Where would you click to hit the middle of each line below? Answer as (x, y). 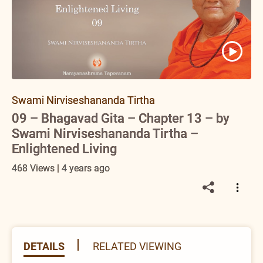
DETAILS (44, 246)
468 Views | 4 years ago (61, 168)
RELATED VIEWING (137, 246)
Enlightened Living (64, 149)
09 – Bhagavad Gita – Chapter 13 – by (121, 118)
